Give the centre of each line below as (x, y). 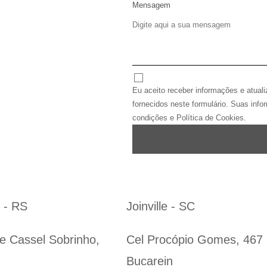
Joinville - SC (161, 207)
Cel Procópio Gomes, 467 (195, 240)
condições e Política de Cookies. (189, 118)
